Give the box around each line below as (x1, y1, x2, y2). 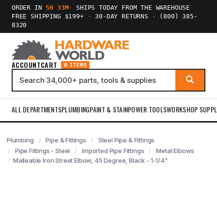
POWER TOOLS (128, 104, 167, 114)
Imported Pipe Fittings (82, 147, 144, 155)
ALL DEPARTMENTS (12, 104, 62, 114)
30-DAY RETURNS (91, 13, 152, 20)
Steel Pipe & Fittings (98, 136, 155, 144)
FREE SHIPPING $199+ (12, 13, 88, 20)
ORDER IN (12, 4, 46, 11)
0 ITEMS (63, 62, 87, 68)
